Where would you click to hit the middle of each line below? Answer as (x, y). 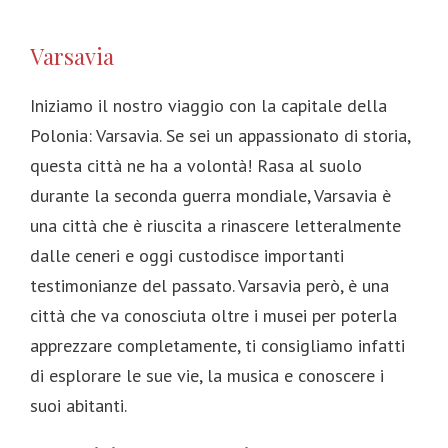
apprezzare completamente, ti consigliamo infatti (217, 345)
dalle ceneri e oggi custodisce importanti (187, 255)
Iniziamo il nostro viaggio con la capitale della (208, 105)
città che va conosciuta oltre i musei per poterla (213, 315)
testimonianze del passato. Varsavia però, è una (209, 285)
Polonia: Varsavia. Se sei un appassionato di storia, (220, 135)
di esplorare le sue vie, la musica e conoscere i (207, 375)
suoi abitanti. (78, 405)
